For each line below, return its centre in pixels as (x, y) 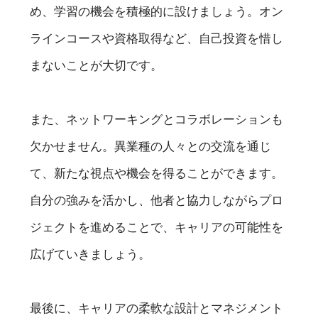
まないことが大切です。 (97, 65)
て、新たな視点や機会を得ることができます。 (157, 173)
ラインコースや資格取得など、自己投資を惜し (157, 38)
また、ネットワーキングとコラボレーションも (157, 119)
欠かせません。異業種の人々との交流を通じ (151, 146)
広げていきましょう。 (91, 254)
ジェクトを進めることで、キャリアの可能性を (157, 227)
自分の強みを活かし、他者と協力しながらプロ (157, 200)
